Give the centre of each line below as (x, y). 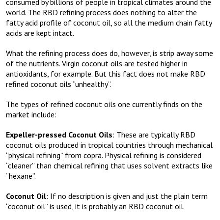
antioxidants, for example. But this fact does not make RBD (106, 74)
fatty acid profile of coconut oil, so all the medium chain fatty (109, 23)
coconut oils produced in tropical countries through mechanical (109, 145)
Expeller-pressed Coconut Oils (59, 135)
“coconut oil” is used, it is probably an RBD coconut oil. (95, 206)
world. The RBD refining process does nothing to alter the (101, 13)
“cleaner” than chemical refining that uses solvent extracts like (109, 166)
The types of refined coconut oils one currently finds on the (104, 104)
